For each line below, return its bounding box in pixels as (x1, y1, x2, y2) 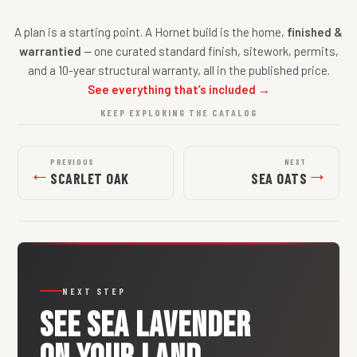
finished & (287, 25, 343, 40)
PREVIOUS (50, 157, 95, 167)
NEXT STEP (62, 285, 126, 297)
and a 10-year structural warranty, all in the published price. (27, 63, 330, 78)
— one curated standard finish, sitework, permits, (80, 44, 339, 59)
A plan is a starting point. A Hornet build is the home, (14, 25, 287, 40)
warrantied (18, 44, 81, 59)
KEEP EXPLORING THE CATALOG (100, 107, 257, 119)
